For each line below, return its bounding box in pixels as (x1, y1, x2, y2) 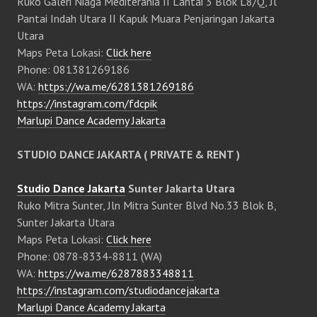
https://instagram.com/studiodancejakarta (17, 283, 219, 297)
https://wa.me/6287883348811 (38, 266, 194, 280)
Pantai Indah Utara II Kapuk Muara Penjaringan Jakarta (17, 11, 275, 25)
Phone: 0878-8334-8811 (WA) (17, 249, 162, 263)
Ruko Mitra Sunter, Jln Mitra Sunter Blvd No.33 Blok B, (17, 198, 276, 212)
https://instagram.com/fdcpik (17, 96, 157, 110)
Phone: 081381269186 (17, 62, 129, 76)
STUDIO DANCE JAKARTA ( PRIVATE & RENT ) (17, 147, 240, 161)
